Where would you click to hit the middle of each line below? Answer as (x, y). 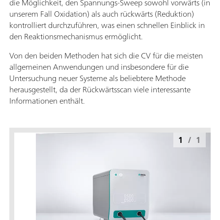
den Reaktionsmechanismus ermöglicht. (76, 36)
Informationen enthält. (47, 101)
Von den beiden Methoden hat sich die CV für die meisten (106, 55)
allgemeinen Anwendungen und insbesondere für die (99, 67)
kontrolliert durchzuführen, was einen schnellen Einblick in (107, 25)
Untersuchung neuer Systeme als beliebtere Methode (97, 78)
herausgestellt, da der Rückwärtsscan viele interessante (100, 89)
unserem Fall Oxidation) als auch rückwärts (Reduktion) (102, 14)
